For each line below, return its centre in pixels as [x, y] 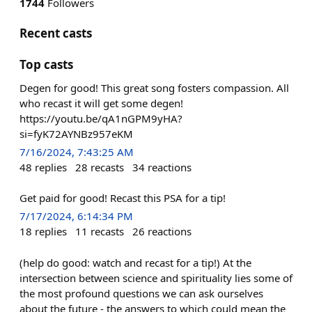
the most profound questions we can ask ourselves [141, 293]
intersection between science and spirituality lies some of [156, 278]
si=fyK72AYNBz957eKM [76, 134]
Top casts [46, 64]
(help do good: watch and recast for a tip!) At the [135, 262]
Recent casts [56, 33]
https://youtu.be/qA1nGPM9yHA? [101, 118]
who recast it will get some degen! [101, 103]
